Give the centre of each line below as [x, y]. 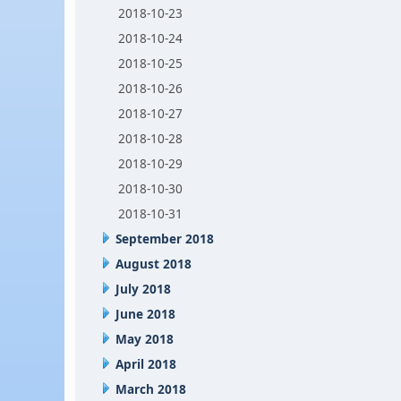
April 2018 [146, 364]
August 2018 [154, 264]
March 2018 [151, 389]
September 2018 [165, 239]
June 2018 [146, 314]
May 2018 [145, 339]
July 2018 [144, 289]
